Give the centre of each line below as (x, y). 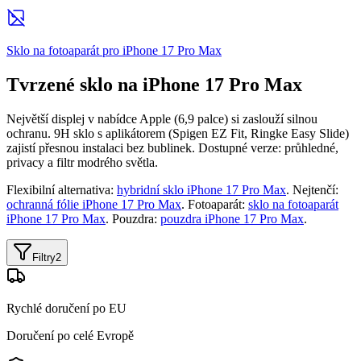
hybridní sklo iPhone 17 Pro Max (201, 189)
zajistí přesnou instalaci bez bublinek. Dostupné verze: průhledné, (172, 147)
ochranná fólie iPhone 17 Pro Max (94, 204)
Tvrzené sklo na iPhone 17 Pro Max (154, 84)
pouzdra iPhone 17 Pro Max (232, 218)
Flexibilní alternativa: (62, 189)
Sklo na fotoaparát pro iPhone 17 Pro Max (114, 50)
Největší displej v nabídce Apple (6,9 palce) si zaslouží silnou (162, 118)
